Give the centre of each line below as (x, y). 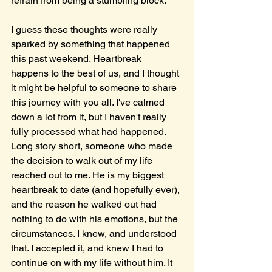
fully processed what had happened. (90, 131)
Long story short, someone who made (93, 146)
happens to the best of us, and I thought (96, 73)
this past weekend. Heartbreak (77, 59)
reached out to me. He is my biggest (89, 175)
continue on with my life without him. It (93, 263)
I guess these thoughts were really (85, 29)
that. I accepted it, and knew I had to (88, 248)
